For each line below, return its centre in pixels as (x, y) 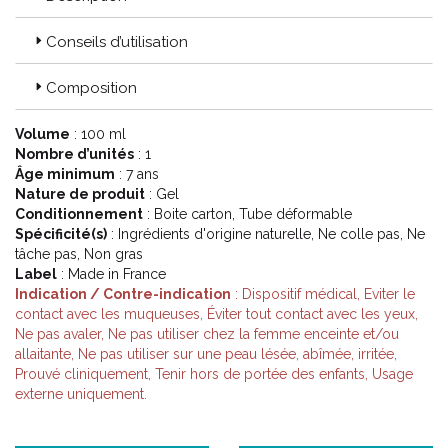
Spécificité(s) (61, 234)
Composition (91, 88)
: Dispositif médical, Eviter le (323, 294)
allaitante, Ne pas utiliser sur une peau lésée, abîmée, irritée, (206, 354)
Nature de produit (80, 194)
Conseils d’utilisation (117, 42)
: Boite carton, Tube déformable (247, 214)
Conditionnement (79, 214)
